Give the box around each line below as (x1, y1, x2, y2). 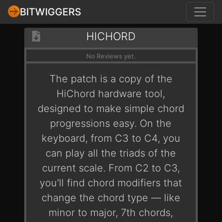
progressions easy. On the (50, 117, 172, 129)
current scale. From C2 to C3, (42, 162, 180, 174)
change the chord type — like (41, 192, 180, 204)
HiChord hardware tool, (56, 88, 166, 100)
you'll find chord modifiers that (40, 177, 182, 189)
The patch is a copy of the (49, 73, 172, 85)
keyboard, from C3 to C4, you (41, 132, 180, 144)
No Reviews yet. (86, 53, 136, 60)
